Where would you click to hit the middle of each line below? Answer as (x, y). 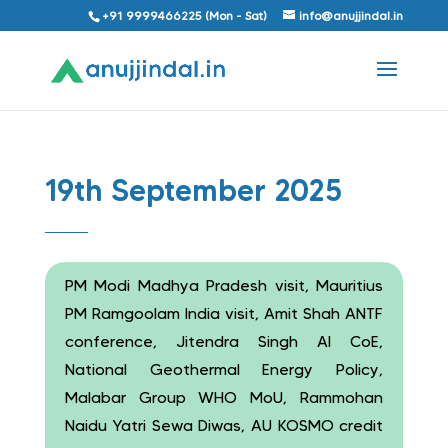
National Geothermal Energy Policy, (224, 369)
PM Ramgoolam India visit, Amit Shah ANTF (224, 313)
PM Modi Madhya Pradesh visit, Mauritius (224, 285)
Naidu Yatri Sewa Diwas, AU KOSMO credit (224, 425)
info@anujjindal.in (351, 15)
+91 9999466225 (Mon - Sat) (185, 15)
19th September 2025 (193, 190)
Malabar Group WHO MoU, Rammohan (224, 397)
